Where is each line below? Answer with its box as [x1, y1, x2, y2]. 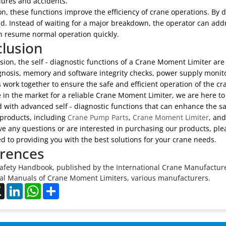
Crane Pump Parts [67, 112, 129, 122]
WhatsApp [40, 182, 76, 192]
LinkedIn [22, 182, 51, 192]
